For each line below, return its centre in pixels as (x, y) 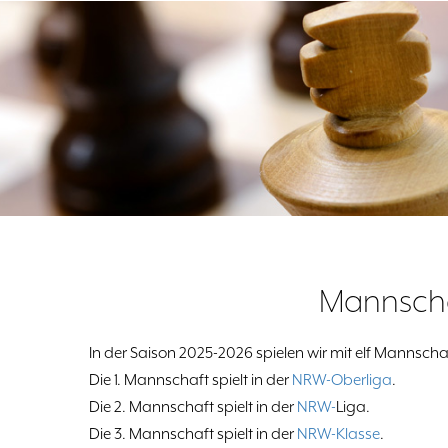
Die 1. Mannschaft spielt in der (190, 380)
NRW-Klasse (338, 434)
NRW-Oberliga (342, 380)
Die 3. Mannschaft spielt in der (193, 434)
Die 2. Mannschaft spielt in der (193, 407)
